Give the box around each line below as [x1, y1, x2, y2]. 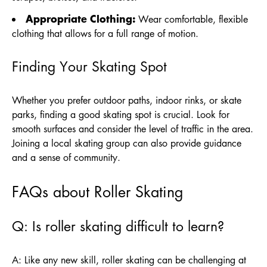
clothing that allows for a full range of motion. [12, 27, 198, 40]
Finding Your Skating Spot [12, 57, 167, 76]
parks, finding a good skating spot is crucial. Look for [12, 108, 229, 121]
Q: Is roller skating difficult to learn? [12, 217, 224, 235]
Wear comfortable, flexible [135, 13, 248, 26]
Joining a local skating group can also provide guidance [12, 136, 241, 150]
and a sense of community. [12, 151, 120, 164]
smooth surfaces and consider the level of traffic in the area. [12, 122, 253, 135]
